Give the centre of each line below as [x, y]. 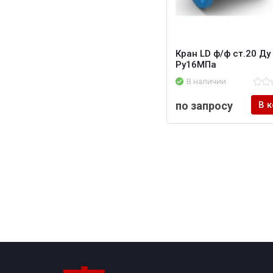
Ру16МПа [196, 65]
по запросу [204, 106]
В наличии [206, 81]
